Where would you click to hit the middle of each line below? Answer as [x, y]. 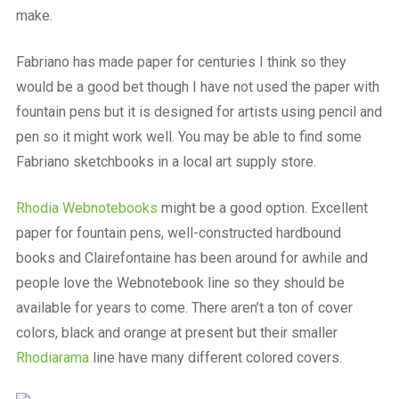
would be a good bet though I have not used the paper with [197, 86]
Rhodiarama [52, 357]
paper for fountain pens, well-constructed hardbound [178, 232]
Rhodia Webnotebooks [86, 208]
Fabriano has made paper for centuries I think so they [181, 61]
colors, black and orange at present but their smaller [176, 332]
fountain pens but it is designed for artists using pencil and [199, 111]
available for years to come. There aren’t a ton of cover [184, 307]
